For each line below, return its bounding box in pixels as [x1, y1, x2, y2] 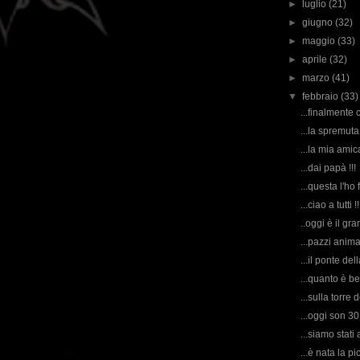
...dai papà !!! [300, 162, 356, 174]
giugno [302, 17, 336, 28]
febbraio [302, 91, 342, 102]
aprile [302, 54, 330, 65]
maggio [302, 35, 338, 47]
